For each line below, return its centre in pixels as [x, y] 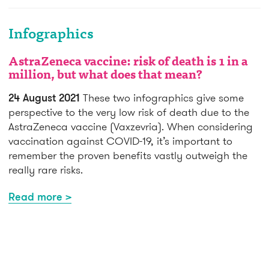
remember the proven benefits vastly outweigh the [128, 155]
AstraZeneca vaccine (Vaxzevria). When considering [131, 126]
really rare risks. [46, 169]
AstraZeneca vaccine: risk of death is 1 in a [128, 62]
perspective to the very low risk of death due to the [129, 112]
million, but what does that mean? [105, 75]
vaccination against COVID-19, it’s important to [120, 141]
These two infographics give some [163, 97]
